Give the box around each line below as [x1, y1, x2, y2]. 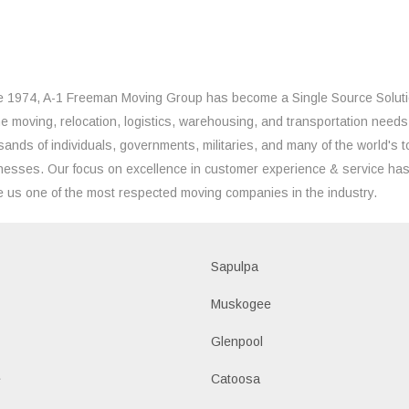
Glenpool [211, 333, 264, 349]
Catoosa [211, 371, 261, 386]
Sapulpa [211, 258, 259, 274]
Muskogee [211, 296, 272, 311]
